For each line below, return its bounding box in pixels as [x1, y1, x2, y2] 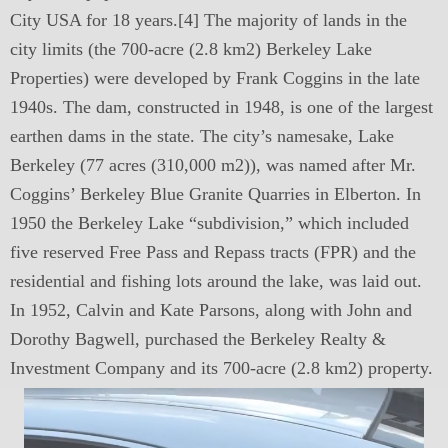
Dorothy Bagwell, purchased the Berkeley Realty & [10, 329, 386, 349]
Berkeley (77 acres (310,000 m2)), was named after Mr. [10, 155, 416, 175]
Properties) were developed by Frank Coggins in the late [10, 68, 420, 88]
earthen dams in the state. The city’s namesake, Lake [10, 126, 394, 146]
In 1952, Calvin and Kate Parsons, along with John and [10, 300, 412, 320]
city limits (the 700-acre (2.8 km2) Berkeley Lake [10, 39, 372, 59]
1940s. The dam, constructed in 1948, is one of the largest [10, 97, 433, 117]
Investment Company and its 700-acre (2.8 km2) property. [10, 358, 433, 378]
